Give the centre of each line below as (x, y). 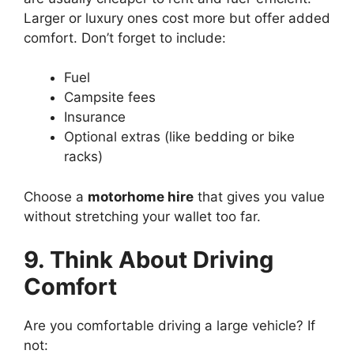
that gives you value (259, 196)
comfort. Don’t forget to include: (125, 38)
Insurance (95, 117)
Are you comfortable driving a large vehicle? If (169, 326)
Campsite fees (110, 97)
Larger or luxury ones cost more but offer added (177, 18)
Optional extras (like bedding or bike (179, 137)
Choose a (56, 196)
